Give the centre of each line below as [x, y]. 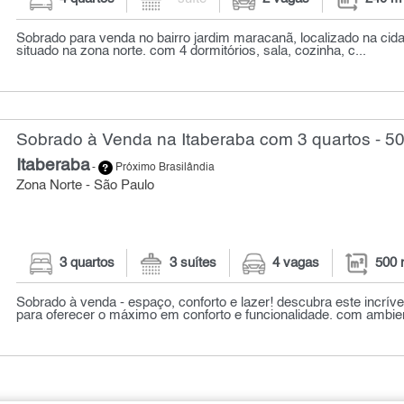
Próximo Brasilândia [164, 168]
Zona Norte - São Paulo [86, 186]
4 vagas [296, 263]
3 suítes [193, 263]
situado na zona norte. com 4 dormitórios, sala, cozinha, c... [192, 52]
